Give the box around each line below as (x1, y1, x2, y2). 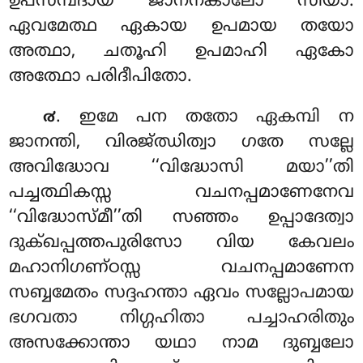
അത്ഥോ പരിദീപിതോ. (9, 66, 193, 88)
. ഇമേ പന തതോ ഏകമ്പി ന (56, 106, 354, 128)
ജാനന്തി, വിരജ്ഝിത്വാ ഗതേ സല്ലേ (9, 131, 354, 153)
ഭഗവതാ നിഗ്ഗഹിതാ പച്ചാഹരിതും (9, 307, 354, 329)
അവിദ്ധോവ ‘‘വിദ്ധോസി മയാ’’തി (9, 156, 354, 178)
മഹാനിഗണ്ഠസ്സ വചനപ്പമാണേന (9, 257, 354, 279)
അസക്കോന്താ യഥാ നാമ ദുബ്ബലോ (9, 332, 354, 354)
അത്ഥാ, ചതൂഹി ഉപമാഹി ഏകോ (9, 41, 354, 63)
